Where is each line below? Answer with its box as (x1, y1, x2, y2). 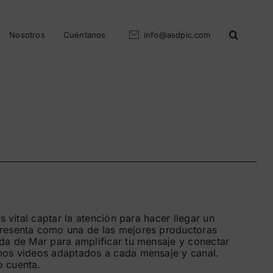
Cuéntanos (63, 30, 106, 40)
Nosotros (9, 30, 45, 40)
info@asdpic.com (143, 30, 211, 40)
